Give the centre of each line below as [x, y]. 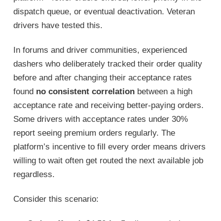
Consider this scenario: [56, 199]
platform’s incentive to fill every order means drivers [109, 147]
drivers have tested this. [58, 25]
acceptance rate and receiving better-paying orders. [108, 105]
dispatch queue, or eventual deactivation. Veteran [104, 11]
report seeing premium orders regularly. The [94, 133]
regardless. [34, 174]
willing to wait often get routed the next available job [108, 160]
